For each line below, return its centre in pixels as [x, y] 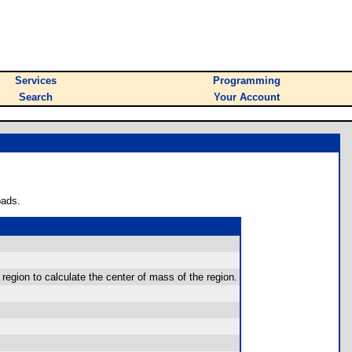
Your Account [247, 97]
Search [36, 97]
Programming [247, 81]
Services [36, 81]
